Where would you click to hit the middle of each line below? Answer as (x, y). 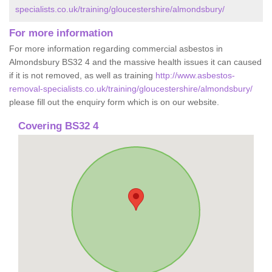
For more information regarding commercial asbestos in (116, 48)
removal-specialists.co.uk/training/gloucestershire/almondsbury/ (131, 88)
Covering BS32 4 (58, 126)
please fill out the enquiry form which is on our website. (114, 102)
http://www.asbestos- (195, 75)
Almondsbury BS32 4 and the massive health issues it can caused (135, 62)
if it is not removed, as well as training (82, 75)
